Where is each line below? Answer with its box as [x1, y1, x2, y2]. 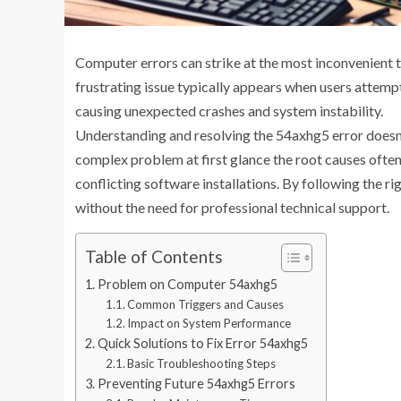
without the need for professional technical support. [75, 198, 389, 216]
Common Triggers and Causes [127, 296, 285, 311]
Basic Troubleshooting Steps [127, 355, 277, 371]
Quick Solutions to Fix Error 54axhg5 [97, 335, 308, 351]
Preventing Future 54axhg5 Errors [97, 375, 295, 391]
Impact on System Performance [127, 315, 292, 330]
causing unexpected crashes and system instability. [75, 101, 383, 119]
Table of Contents [85, 246, 223, 268]
